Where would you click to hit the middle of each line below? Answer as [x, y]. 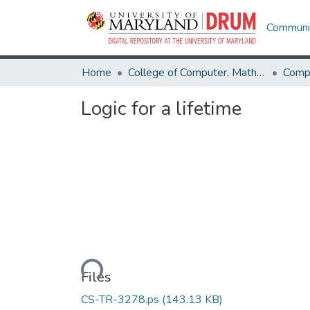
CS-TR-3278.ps [120, 299]
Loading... [78, 271]
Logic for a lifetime [161, 109]
